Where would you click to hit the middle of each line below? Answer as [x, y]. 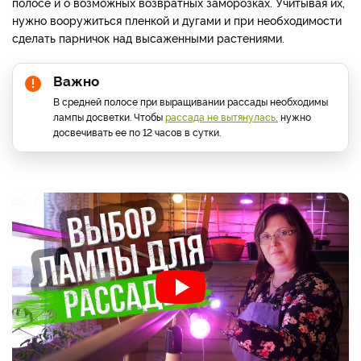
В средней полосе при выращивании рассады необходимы [191, 101]
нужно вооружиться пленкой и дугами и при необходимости [177, 19]
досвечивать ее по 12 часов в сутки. [137, 131]
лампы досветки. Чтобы [109, 116]
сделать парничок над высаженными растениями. [148, 37]
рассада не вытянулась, [222, 116]
